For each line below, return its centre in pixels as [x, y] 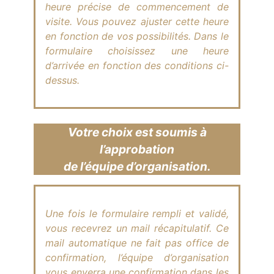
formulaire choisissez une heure [137, 51]
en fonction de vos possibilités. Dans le [137, 36]
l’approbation [137, 150]
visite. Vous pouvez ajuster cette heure [137, 22]
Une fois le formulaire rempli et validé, [137, 214]
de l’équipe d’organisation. [137, 167]
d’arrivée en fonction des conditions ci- [137, 66]
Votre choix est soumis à [137, 132]
